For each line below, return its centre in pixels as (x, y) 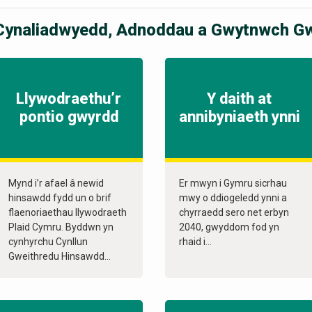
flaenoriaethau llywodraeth (68, 213)
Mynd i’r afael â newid (56, 184)
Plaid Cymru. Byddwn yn (61, 227)
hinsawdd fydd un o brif (60, 198)
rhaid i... (196, 242)
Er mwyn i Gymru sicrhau (233, 184)
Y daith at (240, 99)
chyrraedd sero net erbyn (234, 213)
